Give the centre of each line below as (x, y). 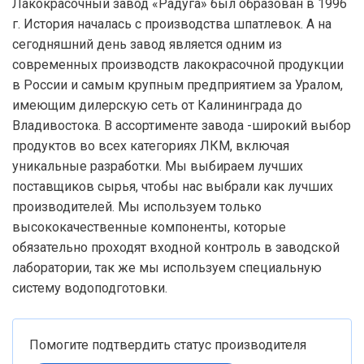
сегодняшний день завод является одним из (147, 44)
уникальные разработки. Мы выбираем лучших (158, 166)
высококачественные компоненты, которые (149, 227)
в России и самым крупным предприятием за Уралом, (178, 85)
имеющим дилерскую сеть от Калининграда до (157, 105)
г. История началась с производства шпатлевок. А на (172, 24)
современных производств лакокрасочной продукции (178, 65)
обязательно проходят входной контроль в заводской (176, 247)
